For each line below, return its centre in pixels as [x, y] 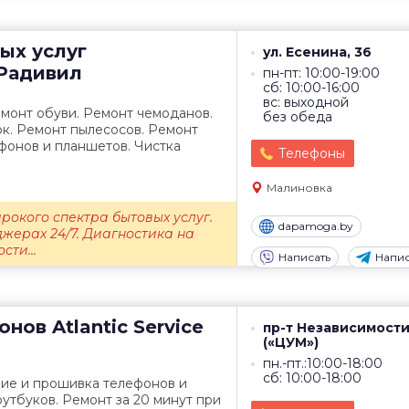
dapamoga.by [316, 226]
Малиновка [299, 188]
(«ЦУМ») [291, 342]
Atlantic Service [125, 327]
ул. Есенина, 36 [317, 52]
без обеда [298, 117]
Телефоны [312, 153]
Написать [304, 257]
